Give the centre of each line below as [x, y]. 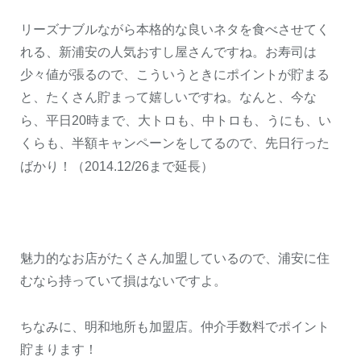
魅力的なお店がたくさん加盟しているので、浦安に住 [175, 259]
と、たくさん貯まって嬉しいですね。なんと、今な [168, 98]
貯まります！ [59, 350]
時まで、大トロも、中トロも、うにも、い [209, 121]
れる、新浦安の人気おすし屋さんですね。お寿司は [168, 52]
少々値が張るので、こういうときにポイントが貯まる [175, 75]
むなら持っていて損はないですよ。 [123, 281]
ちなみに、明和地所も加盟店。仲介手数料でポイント [175, 327]
